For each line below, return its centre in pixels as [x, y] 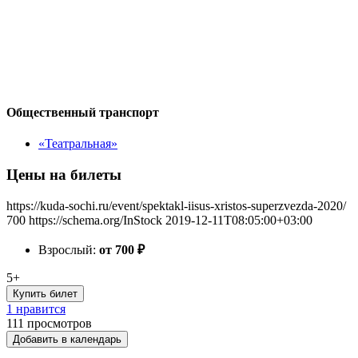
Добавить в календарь [67, 339]
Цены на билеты [64, 174]
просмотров [60, 323]
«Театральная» [78, 144]
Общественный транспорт [83, 112]
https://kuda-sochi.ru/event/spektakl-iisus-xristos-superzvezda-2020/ [176, 205]
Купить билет [45, 293]
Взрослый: [69, 249]
